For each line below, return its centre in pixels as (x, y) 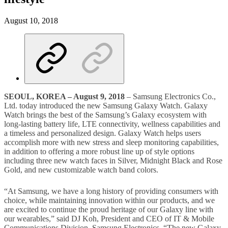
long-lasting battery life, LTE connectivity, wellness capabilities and (112, 124)
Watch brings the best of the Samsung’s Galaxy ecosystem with (105, 115)
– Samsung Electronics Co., (170, 96)
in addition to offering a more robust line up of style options (99, 151)
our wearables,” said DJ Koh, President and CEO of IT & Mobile (109, 219)
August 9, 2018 (99, 96)
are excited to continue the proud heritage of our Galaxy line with (109, 210)
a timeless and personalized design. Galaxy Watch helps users (103, 133)
